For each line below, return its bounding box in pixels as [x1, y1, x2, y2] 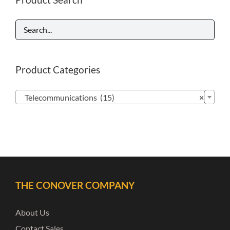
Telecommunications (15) [20, 92, 114, 103]
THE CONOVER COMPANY [15, 179, 135, 191]
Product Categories [15, 64, 100, 75]
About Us [15, 207, 49, 217]
